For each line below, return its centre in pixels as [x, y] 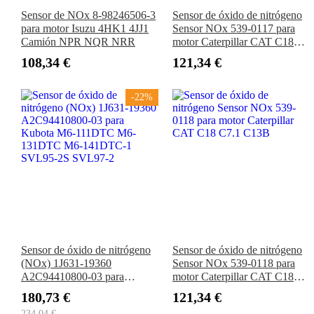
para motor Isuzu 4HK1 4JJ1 [85, 29]
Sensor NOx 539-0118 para [234, 264]
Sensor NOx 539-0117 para [234, 29]
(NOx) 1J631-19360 [66, 264]
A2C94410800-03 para [73, 277]
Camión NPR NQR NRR [78, 42]
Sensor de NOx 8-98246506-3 [88, 15]
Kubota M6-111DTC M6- [78, 290]
